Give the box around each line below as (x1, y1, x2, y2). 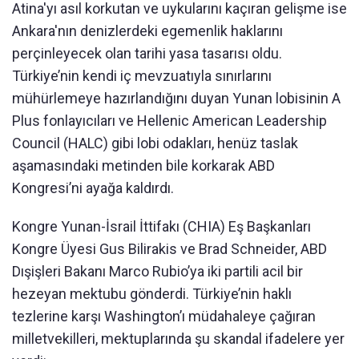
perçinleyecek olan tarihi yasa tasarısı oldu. (12, 45, 282, 63)
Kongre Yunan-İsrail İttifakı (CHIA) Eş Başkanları (12, 218, 311, 236)
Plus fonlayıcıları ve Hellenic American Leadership (12, 112, 327, 130)
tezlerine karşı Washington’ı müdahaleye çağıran (12, 308, 316, 325)
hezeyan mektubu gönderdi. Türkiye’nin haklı (12, 285, 292, 303)
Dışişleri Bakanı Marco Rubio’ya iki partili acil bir (12, 263, 303, 280)
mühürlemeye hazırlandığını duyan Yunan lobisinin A (12, 90, 341, 107)
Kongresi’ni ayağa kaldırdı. (12, 179, 174, 197)
